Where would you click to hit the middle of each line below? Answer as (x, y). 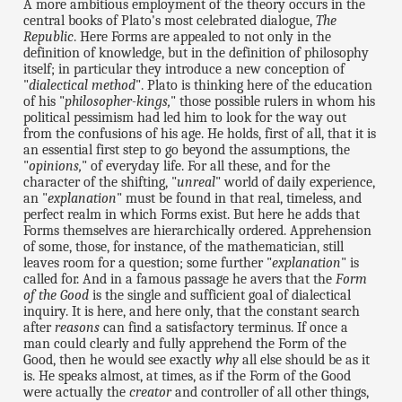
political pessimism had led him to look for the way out (185, 118)
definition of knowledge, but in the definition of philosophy (197, 53)
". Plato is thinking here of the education (254, 86)
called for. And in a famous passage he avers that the (180, 280)
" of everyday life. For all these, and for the (206, 166)
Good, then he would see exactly (120, 360)
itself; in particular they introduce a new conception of (184, 70)
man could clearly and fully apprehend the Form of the (185, 344)
